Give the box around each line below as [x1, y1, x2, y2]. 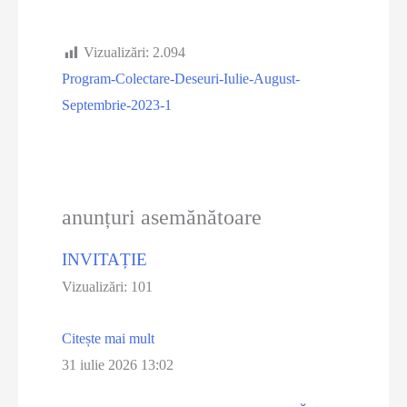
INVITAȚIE [62, 250, 148, 270]
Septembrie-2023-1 [62, 97, 173, 114]
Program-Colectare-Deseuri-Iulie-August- [62, 71, 301, 87]
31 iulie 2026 [62, 357, 142, 373]
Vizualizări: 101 [62, 279, 154, 295]
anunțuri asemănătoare [62, 205, 263, 230]
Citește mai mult [62, 331, 155, 347]
